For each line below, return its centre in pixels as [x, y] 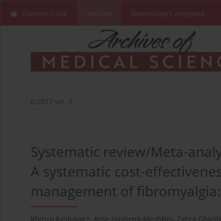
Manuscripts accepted [168, 14]
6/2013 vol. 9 [51, 102]
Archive [99, 14]
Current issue [45, 14]
